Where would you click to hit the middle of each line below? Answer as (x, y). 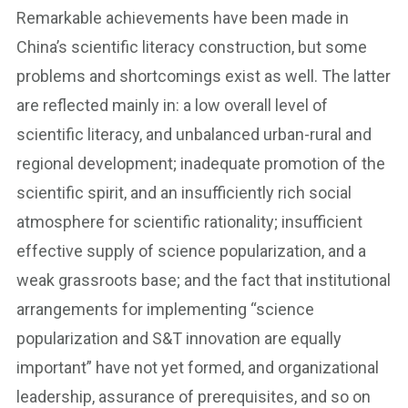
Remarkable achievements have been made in (183, 18)
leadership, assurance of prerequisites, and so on (194, 397)
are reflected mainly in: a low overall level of (172, 105)
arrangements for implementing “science (165, 309)
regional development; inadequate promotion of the (201, 163)
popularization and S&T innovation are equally (179, 338)
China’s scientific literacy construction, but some (192, 47)
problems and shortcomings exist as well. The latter (204, 76)
